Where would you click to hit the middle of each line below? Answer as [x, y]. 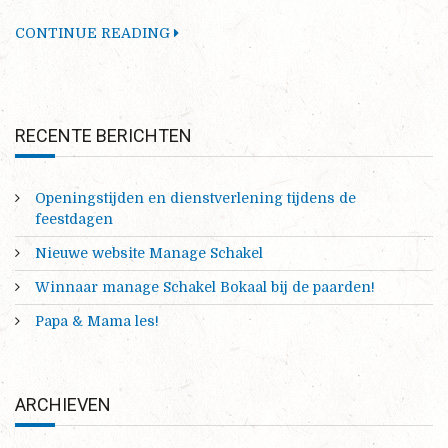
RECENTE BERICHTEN [103, 135]
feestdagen [74, 219]
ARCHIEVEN [63, 405]
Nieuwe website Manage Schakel [149, 253]
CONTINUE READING [94, 33]
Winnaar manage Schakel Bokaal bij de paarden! [205, 287]
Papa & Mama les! [97, 321]
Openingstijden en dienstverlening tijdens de [195, 198]
